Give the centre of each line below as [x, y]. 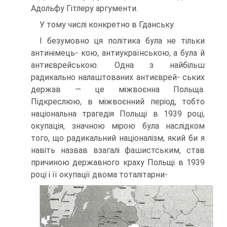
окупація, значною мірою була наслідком [118, 126]
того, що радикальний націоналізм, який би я [118, 138]
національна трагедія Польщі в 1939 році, [118, 113]
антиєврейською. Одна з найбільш [118, 65]
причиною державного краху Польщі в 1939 [118, 162]
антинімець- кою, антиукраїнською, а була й [118, 53]
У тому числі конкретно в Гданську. [107, 24]
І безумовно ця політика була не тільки [122, 41]
